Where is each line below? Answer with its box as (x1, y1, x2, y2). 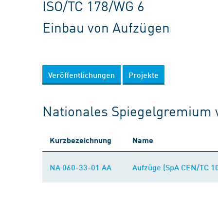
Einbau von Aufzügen (42, 18, 170, 36)
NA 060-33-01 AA (50, 163, 111, 172)
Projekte (128, 70, 159, 79)
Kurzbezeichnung (50, 135, 111, 145)
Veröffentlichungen (48, 70, 115, 79)
